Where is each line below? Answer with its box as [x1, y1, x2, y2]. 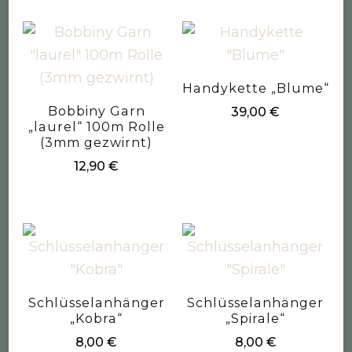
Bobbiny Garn [47, 103, 145, 119]
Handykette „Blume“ [181, 80, 329, 96]
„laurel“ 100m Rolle [27, 119, 165, 134]
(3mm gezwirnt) [40, 134, 153, 150]
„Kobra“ [70, 311, 123, 327]
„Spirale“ [225, 311, 286, 327]
